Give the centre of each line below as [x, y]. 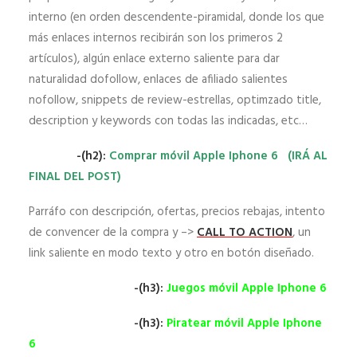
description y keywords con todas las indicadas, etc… [168, 121]
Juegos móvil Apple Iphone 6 [247, 288]
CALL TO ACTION [245, 232]
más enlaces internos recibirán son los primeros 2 [156, 38]
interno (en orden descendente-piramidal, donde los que [177, 17]
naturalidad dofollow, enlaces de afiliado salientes [158, 79]
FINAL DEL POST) [75, 177]
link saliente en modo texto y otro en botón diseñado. [171, 253]
